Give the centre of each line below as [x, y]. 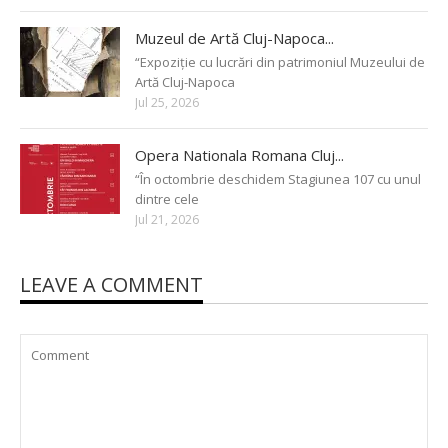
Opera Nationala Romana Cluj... [239, 154]
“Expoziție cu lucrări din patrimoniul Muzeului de [280, 61]
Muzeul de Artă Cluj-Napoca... [234, 37]
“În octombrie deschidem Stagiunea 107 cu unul [278, 178]
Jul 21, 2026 [167, 219]
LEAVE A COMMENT [111, 284]
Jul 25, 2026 [167, 102]
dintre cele [167, 198]
